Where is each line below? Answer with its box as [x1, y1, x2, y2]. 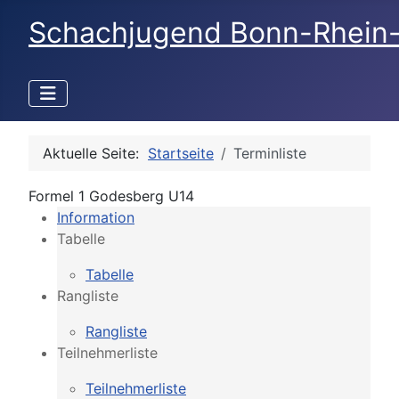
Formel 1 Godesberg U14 [28, 187, 194, 205]
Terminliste [233, 144, 306, 162]
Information [57, 208, 134, 226]
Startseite [148, 144, 214, 162]
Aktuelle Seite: [43, 144, 148, 162]
